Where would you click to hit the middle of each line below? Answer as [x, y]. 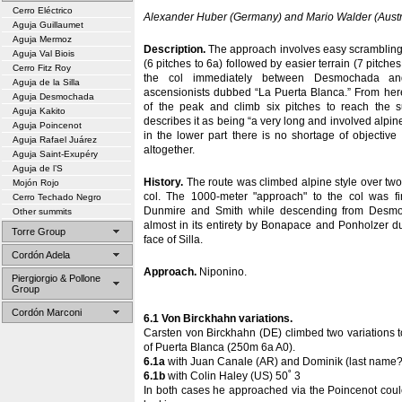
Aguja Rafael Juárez [55, 140]
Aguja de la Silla [46, 82]
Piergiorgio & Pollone [56, 278]
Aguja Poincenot [47, 125]
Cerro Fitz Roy [42, 68]
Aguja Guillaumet [48, 25]
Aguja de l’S [38, 168]
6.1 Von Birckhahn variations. [218, 319]
